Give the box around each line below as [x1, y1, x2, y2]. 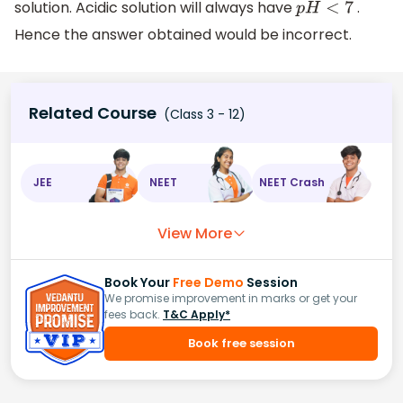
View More [157, 222, 232, 244]
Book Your [104, 273, 173, 291]
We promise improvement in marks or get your [104, 290, 357, 306]
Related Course [29, 101, 157, 124]
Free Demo [173, 273, 244, 291]
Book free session [187, 334, 295, 352]
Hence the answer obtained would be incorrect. [14, 24, 352, 46]
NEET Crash [259, 175, 326, 191]
